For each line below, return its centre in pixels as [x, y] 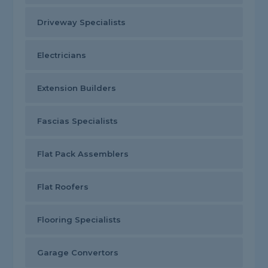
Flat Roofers [63, 187]
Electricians [62, 55]
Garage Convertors [78, 253]
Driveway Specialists [82, 22]
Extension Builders [77, 88]
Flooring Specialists [79, 220]
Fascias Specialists [78, 121]
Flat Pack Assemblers [83, 154]
